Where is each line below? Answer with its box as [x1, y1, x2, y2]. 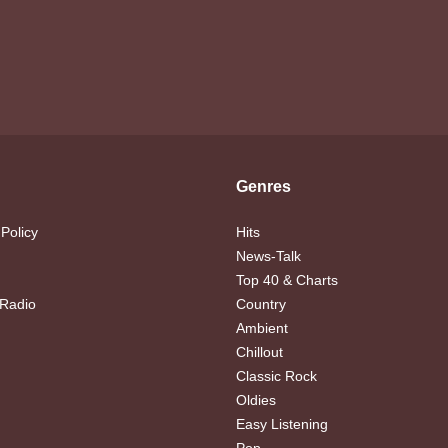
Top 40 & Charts [236, 271, 338, 288]
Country [236, 295, 286, 312]
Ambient [236, 319, 288, 336]
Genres [236, 177, 291, 195]
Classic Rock [236, 367, 317, 384]
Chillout [236, 343, 283, 360]
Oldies [236, 391, 276, 408]
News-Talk [236, 247, 301, 264]
